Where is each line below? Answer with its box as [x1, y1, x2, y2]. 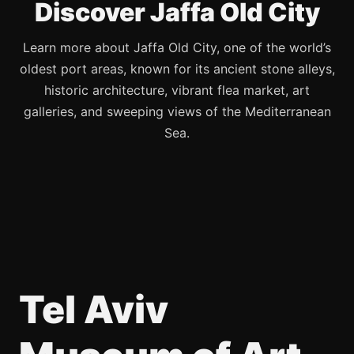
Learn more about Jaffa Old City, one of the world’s [23, 40, 331, 55]
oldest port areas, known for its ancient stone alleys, [19, 61, 335, 77]
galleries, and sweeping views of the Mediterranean [23, 104, 331, 119]
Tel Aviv [19, 286, 168, 333]
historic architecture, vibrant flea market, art [44, 82, 310, 98]
